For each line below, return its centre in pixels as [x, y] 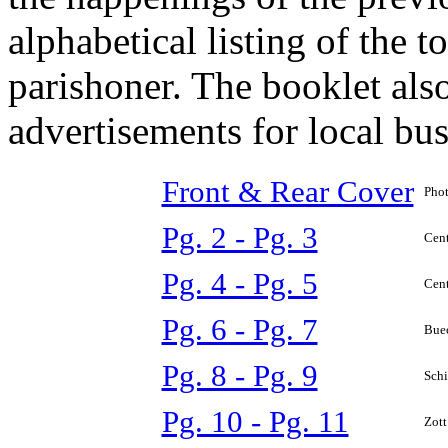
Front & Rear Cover [287, 191]
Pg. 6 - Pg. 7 [239, 329]
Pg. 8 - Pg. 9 [239, 375]
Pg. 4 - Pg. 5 [239, 283]
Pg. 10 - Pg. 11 [255, 421]
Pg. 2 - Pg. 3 [239, 237]
